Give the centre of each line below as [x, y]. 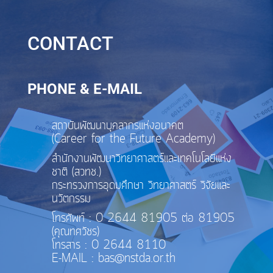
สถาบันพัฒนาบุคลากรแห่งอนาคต [117, 126]
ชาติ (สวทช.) [76, 172]
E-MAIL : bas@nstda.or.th [113, 258]
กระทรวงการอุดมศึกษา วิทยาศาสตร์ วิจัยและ [141, 185]
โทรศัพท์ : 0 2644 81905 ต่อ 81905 [143, 218]
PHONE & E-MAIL [84, 89]
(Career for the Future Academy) [133, 139]
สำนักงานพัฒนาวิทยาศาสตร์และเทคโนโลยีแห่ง [141, 158]
